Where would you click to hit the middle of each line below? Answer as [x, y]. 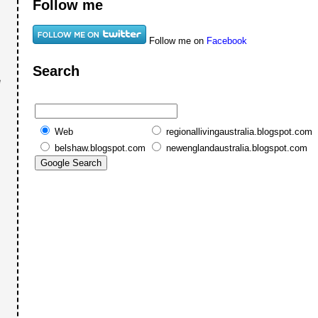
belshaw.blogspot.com [100, 148]
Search [56, 71]
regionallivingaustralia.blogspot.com [240, 132]
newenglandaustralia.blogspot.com [237, 148]
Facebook [227, 40]
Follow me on [177, 40]
